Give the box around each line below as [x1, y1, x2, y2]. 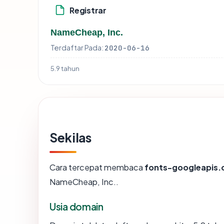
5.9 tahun [50, 64, 79, 73]
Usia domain [49, 200, 103, 213]
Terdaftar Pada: [50, 43, 103, 52]
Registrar [69, 4, 106, 15]
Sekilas [49, 129, 91, 146]
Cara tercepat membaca [49, 162, 144, 173]
